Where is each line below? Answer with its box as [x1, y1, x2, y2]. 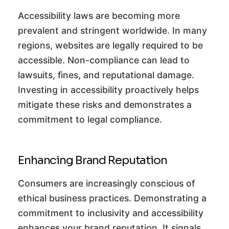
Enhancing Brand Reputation [18, 153, 167, 168]
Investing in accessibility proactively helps [18, 84, 199, 96]
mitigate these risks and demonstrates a [18, 99, 192, 110]
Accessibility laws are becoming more [18, 10, 180, 21]
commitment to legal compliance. [18, 114, 162, 125]
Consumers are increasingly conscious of [18, 178, 195, 189]
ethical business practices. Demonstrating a [18, 193, 207, 204]
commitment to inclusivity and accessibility [18, 208, 203, 219]
